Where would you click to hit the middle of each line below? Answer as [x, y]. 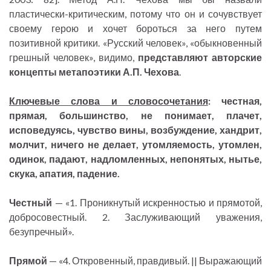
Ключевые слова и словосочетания [109, 101]
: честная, [235, 101]
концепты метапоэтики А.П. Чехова [94, 72]
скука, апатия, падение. [64, 174]
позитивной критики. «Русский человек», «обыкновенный [135, 43]
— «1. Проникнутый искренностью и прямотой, [157, 203]
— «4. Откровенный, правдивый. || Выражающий [155, 261]
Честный [31, 203]
